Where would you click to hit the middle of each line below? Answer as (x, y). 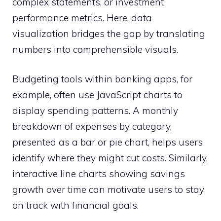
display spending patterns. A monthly (95, 111)
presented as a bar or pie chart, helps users (108, 142)
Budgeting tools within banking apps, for (102, 79)
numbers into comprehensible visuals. (95, 49)
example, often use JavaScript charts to (97, 95)
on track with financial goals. (75, 205)
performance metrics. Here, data (82, 18)
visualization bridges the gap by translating (109, 33)
